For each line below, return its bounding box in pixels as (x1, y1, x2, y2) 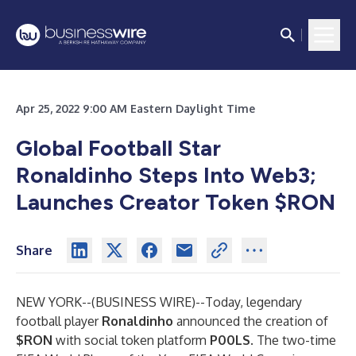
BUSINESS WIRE (95, 294, 192, 310)
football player (16, 313, 102, 329)
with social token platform (56, 332, 210, 348)
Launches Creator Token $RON (16, 188, 335, 215)
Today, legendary (205, 294, 302, 310)
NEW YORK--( (16, 294, 95, 310)
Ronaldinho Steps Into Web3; (16, 161, 316, 188)
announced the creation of (173, 313, 328, 329)
